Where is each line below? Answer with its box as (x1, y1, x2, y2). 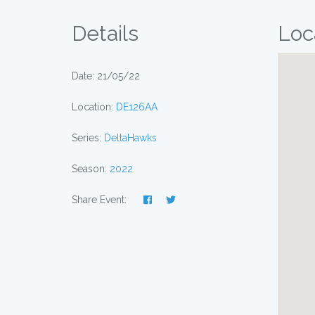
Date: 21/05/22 (72, 70, 140, 82)
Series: (72, 132, 104, 143)
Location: (72, 101, 116, 112)
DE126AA (116, 101, 157, 112)
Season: (72, 163, 110, 174)
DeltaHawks (104, 132, 157, 143)
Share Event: (72, 194, 129, 205)
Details (72, 21, 139, 46)
